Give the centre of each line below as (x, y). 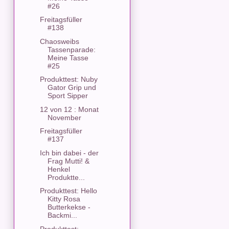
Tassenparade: (71, 49)
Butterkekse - (69, 207)
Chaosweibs (59, 41)
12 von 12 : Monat (69, 109)
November (64, 117)
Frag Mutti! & (68, 161)
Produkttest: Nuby (68, 79)
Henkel (59, 169)
